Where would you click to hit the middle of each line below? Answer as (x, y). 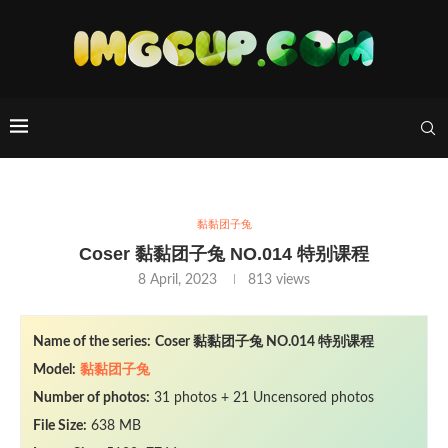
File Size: (60, 426)
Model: (54, 370)
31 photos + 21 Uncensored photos (262, 398)
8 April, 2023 (177, 280)
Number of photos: (91, 398)
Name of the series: (92, 342)
